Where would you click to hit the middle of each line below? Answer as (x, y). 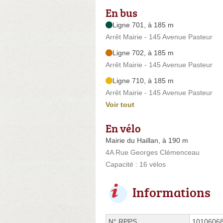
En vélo (123, 128)
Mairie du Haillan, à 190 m (147, 140)
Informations (171, 192)
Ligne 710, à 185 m (143, 80)
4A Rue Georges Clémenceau (153, 152)
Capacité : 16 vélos (136, 164)
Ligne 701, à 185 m (143, 25)
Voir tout (120, 104)
